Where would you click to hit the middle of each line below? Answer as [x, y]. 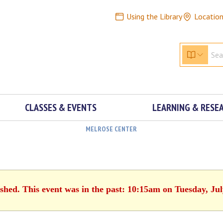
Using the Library [154, 16]
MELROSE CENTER [111, 129]
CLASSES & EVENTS [60, 108]
